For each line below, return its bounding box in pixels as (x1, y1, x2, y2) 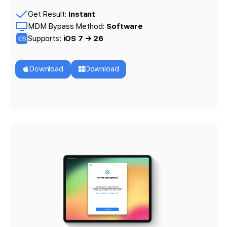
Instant (68, 10, 96, 19)
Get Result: (28, 10, 69, 19)
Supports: (28, 34, 63, 44)
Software (106, 22, 143, 31)
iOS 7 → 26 (63, 34, 103, 44)
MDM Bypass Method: (28, 22, 107, 31)
